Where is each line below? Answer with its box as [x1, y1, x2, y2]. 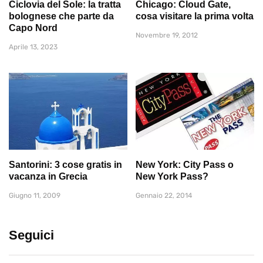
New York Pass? [136, 171, 208, 181]
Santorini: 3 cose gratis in [9, 159, 122, 170]
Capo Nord [9, 23, 58, 33]
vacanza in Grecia [9, 171, 87, 181]
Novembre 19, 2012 [136, 31, 198, 40]
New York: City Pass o [136, 159, 234, 170]
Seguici [9, 227, 54, 242]
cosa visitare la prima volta [136, 11, 254, 22]
